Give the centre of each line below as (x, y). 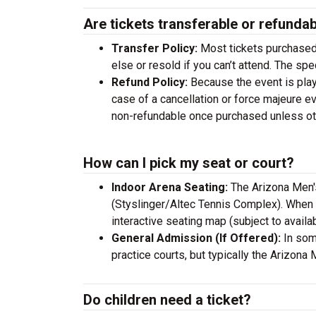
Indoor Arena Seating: (171, 187)
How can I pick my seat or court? (189, 163)
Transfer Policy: (154, 48)
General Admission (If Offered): (196, 238)
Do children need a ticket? (167, 300)
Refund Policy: (150, 82)
